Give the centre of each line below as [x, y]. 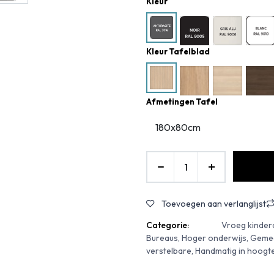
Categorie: [168, 225]
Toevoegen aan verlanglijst [214, 204]
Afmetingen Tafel [182, 101]
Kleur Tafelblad [178, 51]
